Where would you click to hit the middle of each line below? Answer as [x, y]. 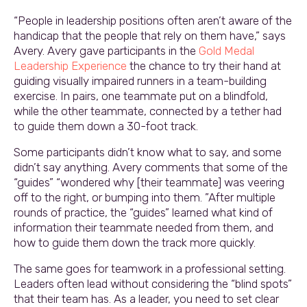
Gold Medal [226, 50]
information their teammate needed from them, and [144, 227]
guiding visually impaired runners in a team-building [140, 81]
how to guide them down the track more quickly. [135, 242]
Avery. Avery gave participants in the [106, 50]
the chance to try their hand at [204, 65]
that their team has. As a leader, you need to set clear [146, 298]
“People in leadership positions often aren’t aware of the [153, 20]
